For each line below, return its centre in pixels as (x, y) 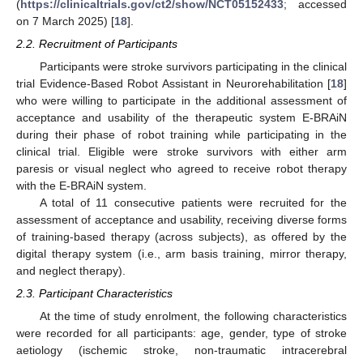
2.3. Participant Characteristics (94, 294)
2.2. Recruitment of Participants (97, 43)
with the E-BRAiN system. (81, 186)
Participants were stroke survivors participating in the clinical (193, 67)
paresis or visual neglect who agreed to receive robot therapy (181, 169)
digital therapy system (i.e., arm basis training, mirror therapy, (181, 254)
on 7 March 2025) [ (65, 21)
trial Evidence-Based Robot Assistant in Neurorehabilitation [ (173, 84)
